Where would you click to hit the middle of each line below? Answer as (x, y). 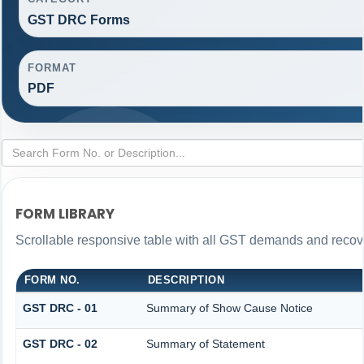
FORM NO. (52, 279)
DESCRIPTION (186, 279)
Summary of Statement (205, 343)
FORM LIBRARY (65, 214)
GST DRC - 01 (60, 308)
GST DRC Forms (78, 19)
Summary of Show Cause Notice (229, 308)
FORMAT (52, 67)
